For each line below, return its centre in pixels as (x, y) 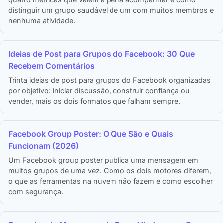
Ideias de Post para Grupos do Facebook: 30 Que (102, 54)
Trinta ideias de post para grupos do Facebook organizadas (110, 80)
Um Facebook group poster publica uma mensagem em (103, 160)
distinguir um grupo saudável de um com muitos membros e (111, 10)
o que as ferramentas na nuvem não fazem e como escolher (111, 181)
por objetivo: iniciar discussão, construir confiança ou (99, 91)
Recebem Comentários (52, 66)
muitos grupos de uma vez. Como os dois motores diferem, (110, 171)
